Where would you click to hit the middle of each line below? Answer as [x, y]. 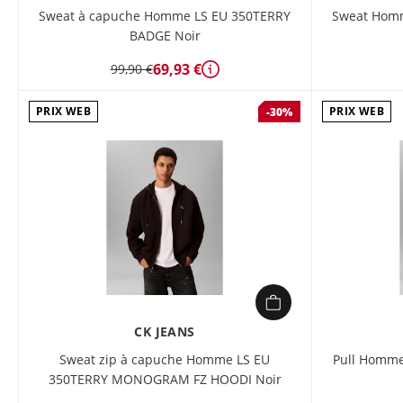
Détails [231, 78]
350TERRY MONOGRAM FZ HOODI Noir [165, 379]
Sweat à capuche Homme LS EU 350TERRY [165, 16]
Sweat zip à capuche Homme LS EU [165, 359]
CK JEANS [165, 331]
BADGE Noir [165, 36]
